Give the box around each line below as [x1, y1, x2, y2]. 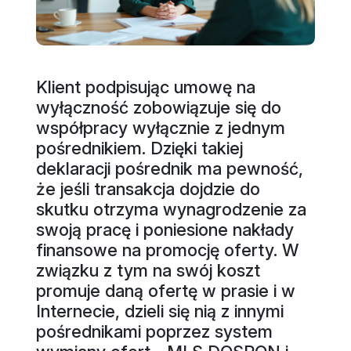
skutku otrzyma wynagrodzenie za [35, 198, 306, 219]
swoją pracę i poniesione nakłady [35, 219, 294, 240]
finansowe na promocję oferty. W [35, 239, 299, 260]
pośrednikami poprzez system [35, 320, 273, 342]
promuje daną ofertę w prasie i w [35, 280, 295, 301]
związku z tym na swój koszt [35, 259, 260, 280]
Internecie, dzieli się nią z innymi [35, 300, 284, 321]
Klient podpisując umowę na [35, 76, 255, 97]
